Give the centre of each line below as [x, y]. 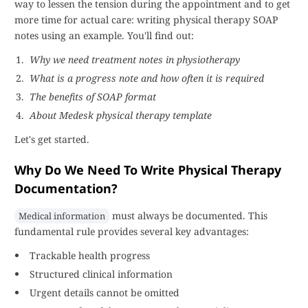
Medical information [62, 216]
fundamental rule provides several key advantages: [132, 231]
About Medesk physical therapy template [121, 115]
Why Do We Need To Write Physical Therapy [148, 170]
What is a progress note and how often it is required [147, 78]
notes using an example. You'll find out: [104, 35]
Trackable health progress [90, 255]
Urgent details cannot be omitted [104, 293]
